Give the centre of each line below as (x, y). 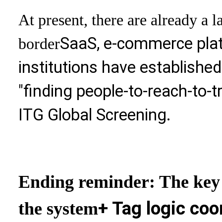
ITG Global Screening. (95, 115)
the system (58, 208)
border (39, 43)
